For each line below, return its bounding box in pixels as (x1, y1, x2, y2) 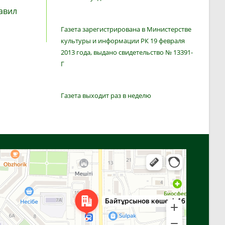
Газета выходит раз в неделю (61, 91, 152, 100)
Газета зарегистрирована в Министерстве (61, 25, 192, 34)
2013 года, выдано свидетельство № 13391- (61, 48, 193, 57)
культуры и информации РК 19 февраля (61, 36, 185, 46)
